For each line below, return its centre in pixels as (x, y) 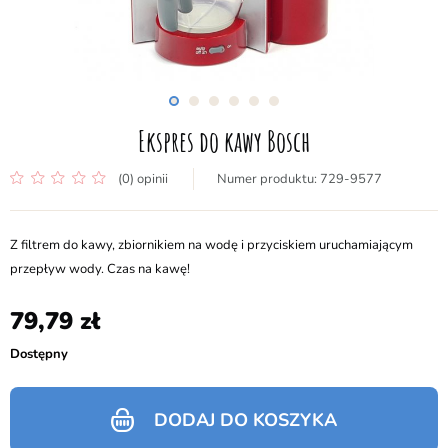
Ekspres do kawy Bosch (224, 141)
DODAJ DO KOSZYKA (245, 420)
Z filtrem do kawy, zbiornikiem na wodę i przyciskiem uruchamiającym (211, 245)
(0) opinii (143, 179)
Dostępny (39, 354)
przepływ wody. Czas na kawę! (100, 269)
